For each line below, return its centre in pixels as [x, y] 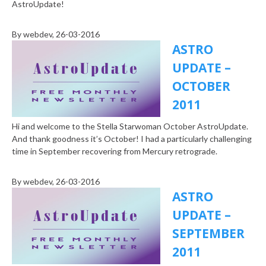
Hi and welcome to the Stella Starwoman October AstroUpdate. [130, 126]
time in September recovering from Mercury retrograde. [115, 151]
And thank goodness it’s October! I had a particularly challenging [132, 139]
